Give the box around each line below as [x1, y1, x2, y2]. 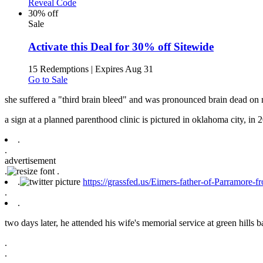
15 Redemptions [28, 64, 89, 75]
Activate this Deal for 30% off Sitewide [28, 40, 214, 53]
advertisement [5, 156, 56, 166]
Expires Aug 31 [95, 64, 153, 75]
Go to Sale [28, 75, 68, 85]
